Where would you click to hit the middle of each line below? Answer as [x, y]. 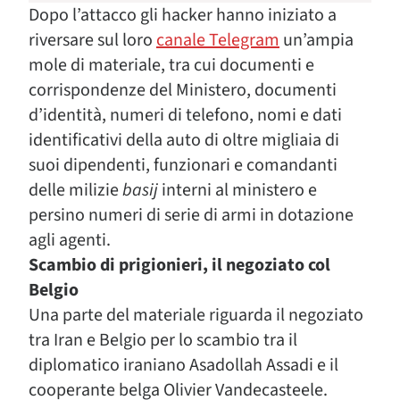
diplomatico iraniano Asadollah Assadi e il [183, 365]
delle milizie [75, 190]
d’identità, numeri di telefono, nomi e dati [185, 115]
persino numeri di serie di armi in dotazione [191, 215]
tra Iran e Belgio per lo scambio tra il [163, 340]
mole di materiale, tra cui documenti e [171, 65]
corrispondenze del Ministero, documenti [183, 90]
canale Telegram [218, 40]
